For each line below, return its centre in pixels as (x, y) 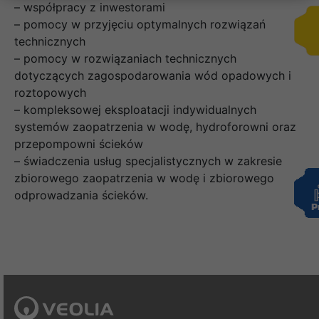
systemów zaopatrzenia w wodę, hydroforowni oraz (155, 127)
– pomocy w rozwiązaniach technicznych (125, 59)
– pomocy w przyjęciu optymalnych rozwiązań (140, 25)
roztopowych (50, 93)
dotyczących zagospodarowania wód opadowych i (153, 76)
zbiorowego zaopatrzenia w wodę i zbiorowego (144, 178)
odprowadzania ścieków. (81, 195)
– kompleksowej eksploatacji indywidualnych (135, 110)
